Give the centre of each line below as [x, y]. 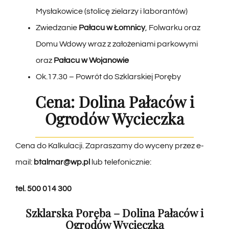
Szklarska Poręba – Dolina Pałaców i [114, 213]
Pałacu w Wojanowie [91, 60]
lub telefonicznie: [121, 162]
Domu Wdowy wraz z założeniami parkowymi [117, 44]
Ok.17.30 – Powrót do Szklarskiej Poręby [108, 76]
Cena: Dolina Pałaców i [114, 101]
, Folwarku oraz [173, 27]
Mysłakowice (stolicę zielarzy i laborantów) [111, 11]
